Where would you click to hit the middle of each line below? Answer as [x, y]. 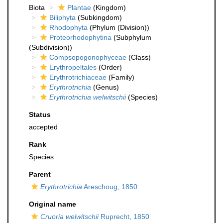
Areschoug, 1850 [110, 187]
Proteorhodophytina [80, 37]
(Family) [120, 77]
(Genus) [105, 87]
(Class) [139, 57]
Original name [53, 204]
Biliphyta [62, 17]
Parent [40, 174]
